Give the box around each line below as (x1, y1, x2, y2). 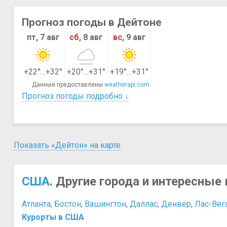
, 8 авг (79, 32, 103, 43)
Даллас (130, 199, 158, 209)
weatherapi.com (104, 81, 149, 89)
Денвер (161, 199, 191, 209)
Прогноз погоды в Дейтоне (22, 16, 162, 29)
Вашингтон (85, 199, 126, 209)
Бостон (54, 199, 81, 209)
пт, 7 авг (26, 32, 60, 43)
